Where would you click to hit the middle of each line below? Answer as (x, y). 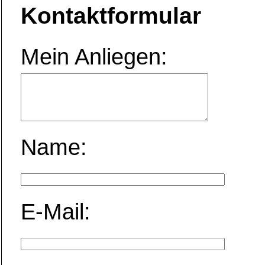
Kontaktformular (111, 15)
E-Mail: (56, 211)
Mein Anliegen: (94, 56)
